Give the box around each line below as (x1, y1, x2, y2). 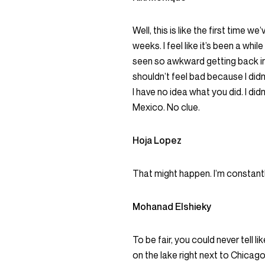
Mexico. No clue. (132, 101, 200, 113)
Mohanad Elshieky (132, 201, 213, 212)
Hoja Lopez (132, 134, 183, 146)
